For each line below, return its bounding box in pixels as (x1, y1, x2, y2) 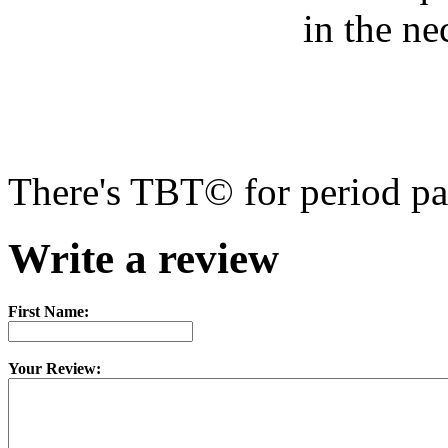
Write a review (8, 235, 279, 283)
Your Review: (8, 360, 101, 378)
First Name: (8, 303, 89, 321)
